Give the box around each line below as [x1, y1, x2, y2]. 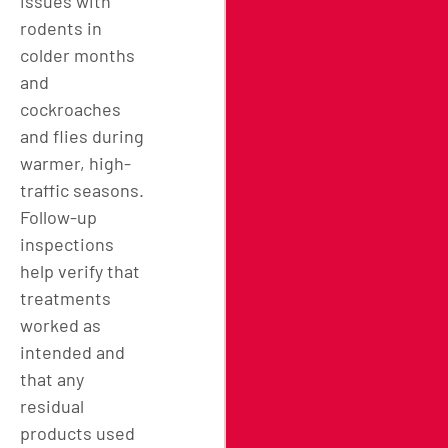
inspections [20, 232, 114, 255]
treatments [20, 286, 111, 309]
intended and [20, 340, 125, 363]
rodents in [20, 16, 102, 39]
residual [20, 394, 84, 417]
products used [20, 421, 135, 444]
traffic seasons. [20, 178, 144, 201]
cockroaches [20, 97, 121, 120]
